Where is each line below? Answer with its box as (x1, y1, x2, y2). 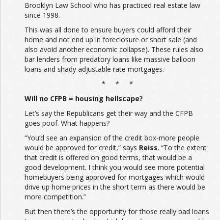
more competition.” (25, 192, 86, 201)
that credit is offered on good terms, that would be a (25, 152, 192, 162)
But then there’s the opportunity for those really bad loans (25, 206, 209, 216)
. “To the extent (158, 142, 207, 152)
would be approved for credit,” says (25, 142, 139, 152)
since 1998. (25, 10, 60, 20)
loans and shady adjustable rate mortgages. (25, 64, 164, 74)
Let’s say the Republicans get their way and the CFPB (25, 108, 193, 118)
